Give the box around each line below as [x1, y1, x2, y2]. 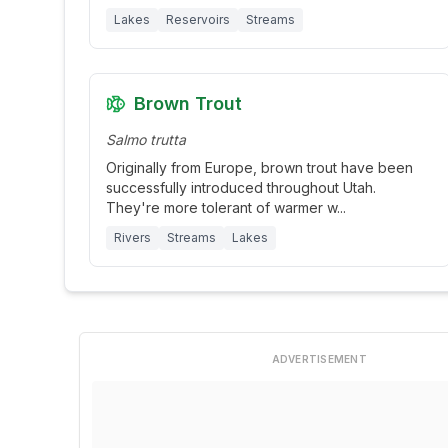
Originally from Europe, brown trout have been [106, 159, 413, 176]
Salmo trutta [106, 131, 186, 148]
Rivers [114, 230, 151, 245]
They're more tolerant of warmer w [106, 199, 337, 216]
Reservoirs [166, 12, 230, 27]
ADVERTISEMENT [271, 353, 367, 365]
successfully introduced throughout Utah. [106, 179, 376, 196]
